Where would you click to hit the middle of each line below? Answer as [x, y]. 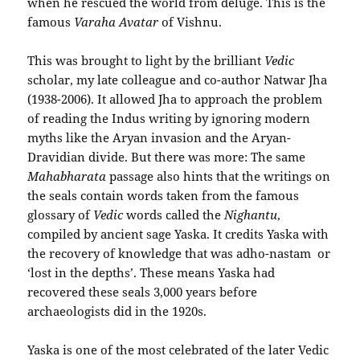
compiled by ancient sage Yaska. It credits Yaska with [178, 233]
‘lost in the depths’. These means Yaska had [151, 272]
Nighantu [251, 214]
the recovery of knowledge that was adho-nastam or [179, 253]
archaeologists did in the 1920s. [117, 311]
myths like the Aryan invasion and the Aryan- [160, 137]
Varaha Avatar [117, 21]
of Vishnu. [192, 21]
